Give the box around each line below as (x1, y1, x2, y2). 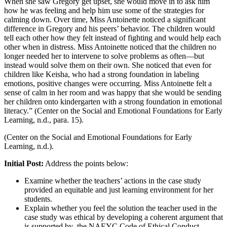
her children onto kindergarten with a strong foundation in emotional (4, 97, 222, 106)
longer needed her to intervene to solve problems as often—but (4, 51, 204, 60)
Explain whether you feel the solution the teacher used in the (24, 203, 217, 212)
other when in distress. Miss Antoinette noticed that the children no (4, 42, 216, 51)
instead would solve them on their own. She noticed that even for (4, 60, 211, 69)
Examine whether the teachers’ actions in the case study (24, 176, 201, 185)
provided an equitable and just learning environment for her (24, 185, 213, 194)
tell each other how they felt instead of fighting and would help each (4, 33, 221, 42)
